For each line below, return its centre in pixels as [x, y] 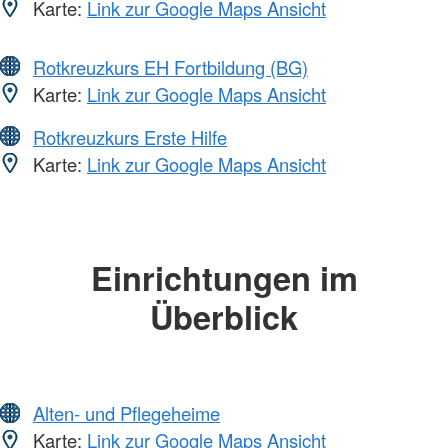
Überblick [224, 316]
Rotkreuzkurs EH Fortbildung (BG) [170, 66]
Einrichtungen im [224, 277]
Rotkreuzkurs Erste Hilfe [130, 136]
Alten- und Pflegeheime [126, 413]
